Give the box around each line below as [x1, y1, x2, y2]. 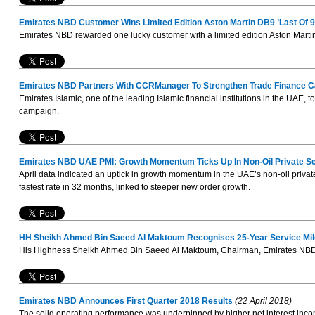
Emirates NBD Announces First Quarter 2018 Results [18, 296, 233, 307]
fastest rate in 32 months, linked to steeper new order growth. [18, 182, 250, 193]
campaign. [18, 106, 59, 117]
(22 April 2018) [232, 296, 292, 307]
